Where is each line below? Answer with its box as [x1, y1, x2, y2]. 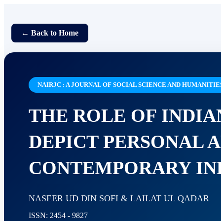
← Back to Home [21, 29, 78, 37]
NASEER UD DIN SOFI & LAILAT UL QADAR [29, 193, 209, 204]
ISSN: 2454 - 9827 [29, 211, 88, 220]
